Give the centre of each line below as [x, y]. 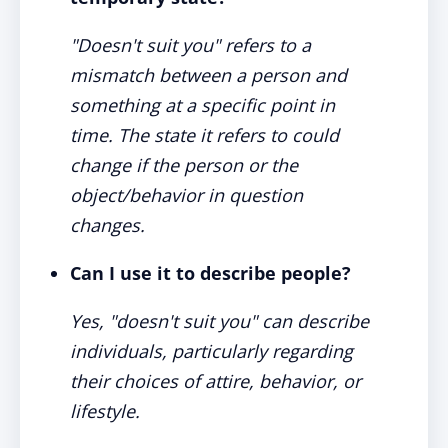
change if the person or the [184, 165]
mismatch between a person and [208, 75]
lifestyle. [105, 411]
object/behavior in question [186, 195]
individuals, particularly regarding [211, 351]
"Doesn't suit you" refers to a [190, 45]
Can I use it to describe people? [210, 273]
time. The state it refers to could [204, 135]
